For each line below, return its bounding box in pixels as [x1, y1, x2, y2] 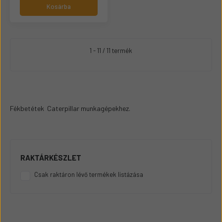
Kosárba [46, 2, 71, 10]
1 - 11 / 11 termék [90, 47, 132, 55]
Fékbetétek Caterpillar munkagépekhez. [10, 104, 130, 112]
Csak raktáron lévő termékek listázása [34, 170, 143, 178]
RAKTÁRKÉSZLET [20, 153, 81, 162]
